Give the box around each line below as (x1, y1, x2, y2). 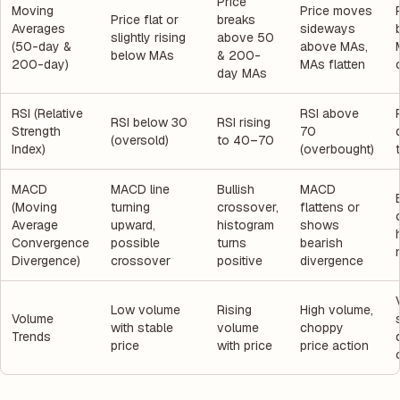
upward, (111, 216, 155, 233)
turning (111, 198, 150, 215)
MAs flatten (300, 55, 365, 72)
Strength (12, 122, 61, 139)
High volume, (300, 301, 373, 318)
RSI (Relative (12, 104, 83, 121)
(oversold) (111, 131, 169, 148)
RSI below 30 (111, 113, 187, 130)
